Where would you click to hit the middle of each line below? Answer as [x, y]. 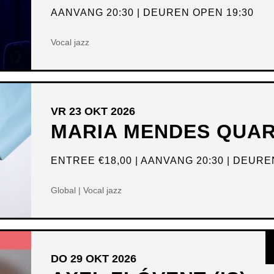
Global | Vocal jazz [87, 190]
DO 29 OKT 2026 [94, 259]
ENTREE [75, 160]
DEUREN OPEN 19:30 [199, 12]
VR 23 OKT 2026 [93, 111]
